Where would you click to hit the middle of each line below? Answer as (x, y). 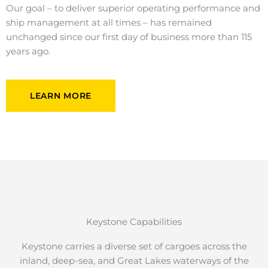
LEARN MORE (61, 96)
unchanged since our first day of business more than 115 (129, 37)
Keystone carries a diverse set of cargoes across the (134, 247)
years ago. (28, 52)
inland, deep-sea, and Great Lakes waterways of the (134, 261)
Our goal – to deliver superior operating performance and (133, 9)
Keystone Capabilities (134, 222)
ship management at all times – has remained (109, 23)
